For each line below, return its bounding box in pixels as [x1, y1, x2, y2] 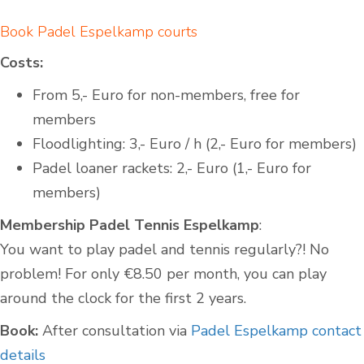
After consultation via [38, 321, 191, 341]
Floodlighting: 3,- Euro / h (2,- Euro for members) [32, 134, 357, 154]
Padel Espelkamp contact [191, 321, 362, 341]
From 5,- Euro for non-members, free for [32, 85, 300, 106]
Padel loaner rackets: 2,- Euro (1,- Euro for [32, 158, 311, 179]
